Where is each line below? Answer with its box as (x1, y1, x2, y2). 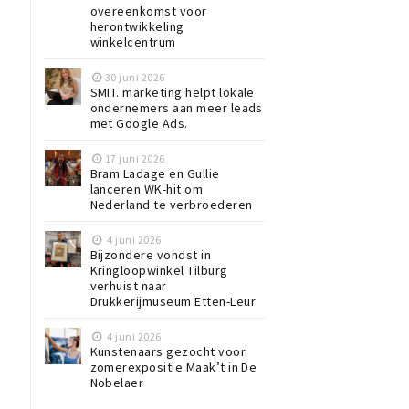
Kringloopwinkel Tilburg (89, 261, 228, 278)
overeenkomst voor (89, 2, 207, 19)
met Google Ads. (89, 114, 188, 131)
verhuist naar (89, 277, 167, 294)
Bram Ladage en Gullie (89, 164, 220, 182)
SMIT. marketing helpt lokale (89, 83, 255, 100)
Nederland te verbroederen (89, 195, 253, 213)
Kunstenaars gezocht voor (89, 342, 246, 360)
